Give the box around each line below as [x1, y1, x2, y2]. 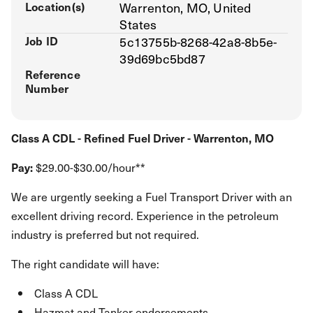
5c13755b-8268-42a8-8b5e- [119, 32, 277, 51]
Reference [25, 66, 80, 82]
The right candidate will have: [11, 255, 159, 272]
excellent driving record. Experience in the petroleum [11, 207, 279, 224]
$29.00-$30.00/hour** [33, 159, 145, 175]
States [119, 15, 157, 34]
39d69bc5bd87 [119, 49, 205, 68]
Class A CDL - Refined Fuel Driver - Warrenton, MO [11, 129, 274, 146]
